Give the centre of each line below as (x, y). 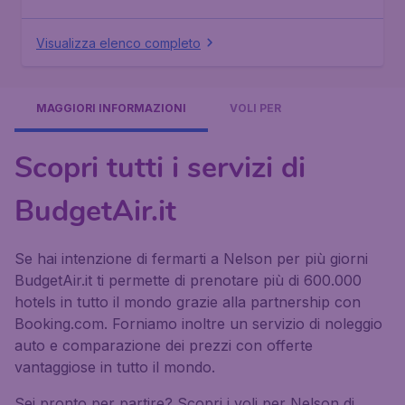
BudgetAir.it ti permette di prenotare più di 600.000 (188, 280)
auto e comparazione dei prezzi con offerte (164, 345)
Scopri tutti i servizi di (160, 168)
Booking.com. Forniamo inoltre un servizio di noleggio (198, 324)
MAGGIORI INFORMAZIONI (111, 108)
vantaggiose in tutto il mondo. (115, 367)
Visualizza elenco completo (118, 42)
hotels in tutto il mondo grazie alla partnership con (188, 302)
